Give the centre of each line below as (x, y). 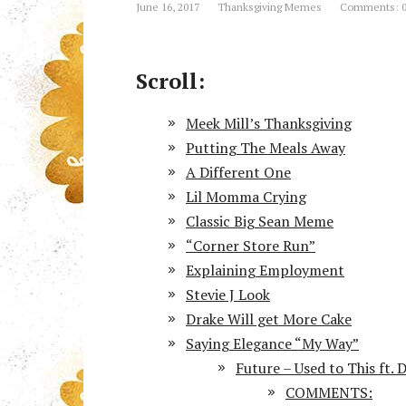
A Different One (238, 172)
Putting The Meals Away (266, 147)
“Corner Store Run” (251, 245)
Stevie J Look (228, 294)
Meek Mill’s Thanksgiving (269, 123)
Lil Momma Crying (246, 196)
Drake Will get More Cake (269, 319)
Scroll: (170, 80)
